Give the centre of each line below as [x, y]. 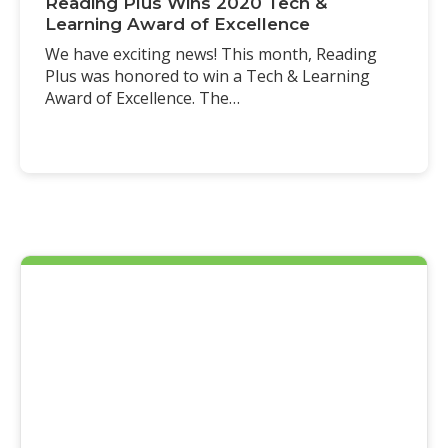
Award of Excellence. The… [142, 97]
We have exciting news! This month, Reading [211, 53]
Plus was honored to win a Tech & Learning [207, 75]
